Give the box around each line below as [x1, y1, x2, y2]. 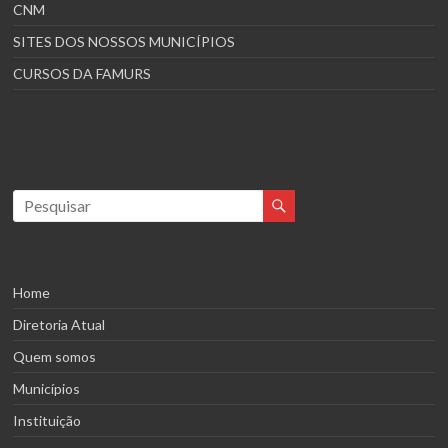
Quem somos [13, 347, 97, 365]
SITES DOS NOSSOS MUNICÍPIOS [13, 32, 236, 50]
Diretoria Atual [13, 315, 106, 333]
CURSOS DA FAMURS [13, 64, 152, 82]
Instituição [13, 411, 82, 429]
